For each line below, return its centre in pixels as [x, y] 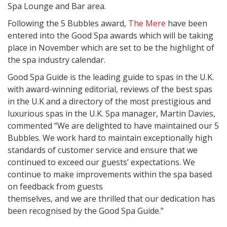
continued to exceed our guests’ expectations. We [101, 162]
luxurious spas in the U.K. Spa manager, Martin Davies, [111, 113]
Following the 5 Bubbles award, [68, 23]
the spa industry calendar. [56, 60]
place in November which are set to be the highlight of [111, 48]
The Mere [147, 23]
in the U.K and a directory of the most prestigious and [109, 101]
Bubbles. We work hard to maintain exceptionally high [110, 138]
